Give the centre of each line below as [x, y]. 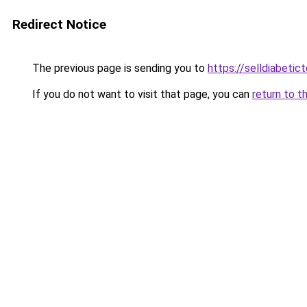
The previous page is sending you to [119, 68]
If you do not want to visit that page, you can [141, 94]
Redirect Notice [59, 24]
